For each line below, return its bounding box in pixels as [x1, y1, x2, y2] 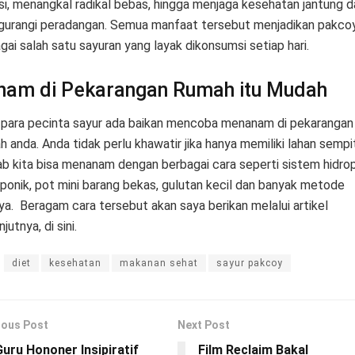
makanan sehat [119, 258, 198, 269]
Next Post [177, 319, 230, 332]
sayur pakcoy [216, 258, 283, 269]
